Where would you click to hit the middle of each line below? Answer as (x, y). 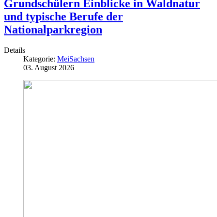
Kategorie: (40, 59)
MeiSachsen (76, 59)
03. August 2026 (49, 67)
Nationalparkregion (53, 29)
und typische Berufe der (63, 16)
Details (15, 50)
